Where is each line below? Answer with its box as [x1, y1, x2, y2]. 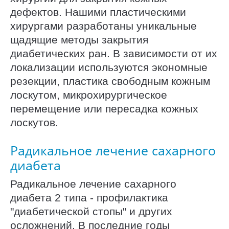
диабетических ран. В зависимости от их [10, 48, 217, 60]
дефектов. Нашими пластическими [10, 6, 186, 18]
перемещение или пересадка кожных [10, 103, 198, 115]
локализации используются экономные [10, 61, 208, 74]
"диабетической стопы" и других [10, 205, 172, 217]
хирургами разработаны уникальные [10, 20, 197, 32]
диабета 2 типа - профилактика [10, 191, 168, 203]
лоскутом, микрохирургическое [10, 89, 167, 101]
